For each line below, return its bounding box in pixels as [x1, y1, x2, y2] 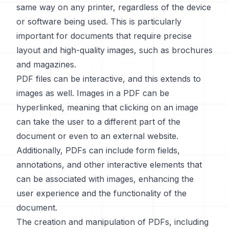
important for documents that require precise [16, 31, 192, 41]
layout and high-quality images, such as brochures [16, 45, 213, 55]
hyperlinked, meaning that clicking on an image [16, 102, 198, 112]
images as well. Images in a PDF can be [16, 88, 169, 98]
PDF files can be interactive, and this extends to [16, 74, 201, 84]
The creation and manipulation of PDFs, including [16, 217, 209, 227]
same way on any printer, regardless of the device [16, 2, 211, 12]
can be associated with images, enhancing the [16, 174, 194, 184]
